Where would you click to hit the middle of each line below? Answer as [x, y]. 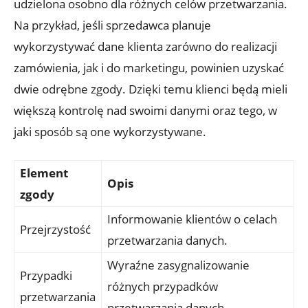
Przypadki [46, 275]
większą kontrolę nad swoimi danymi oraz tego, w [145, 110]
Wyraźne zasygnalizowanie [178, 265]
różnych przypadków [163, 286]
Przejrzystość [55, 229]
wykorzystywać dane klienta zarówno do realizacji [145, 46]
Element [44, 173]
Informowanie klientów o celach [192, 219]
